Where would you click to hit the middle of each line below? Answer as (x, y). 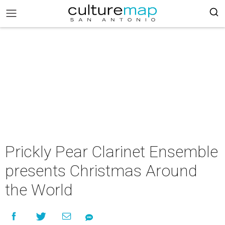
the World (39, 190)
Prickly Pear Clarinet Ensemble (111, 152)
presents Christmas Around (101, 171)
